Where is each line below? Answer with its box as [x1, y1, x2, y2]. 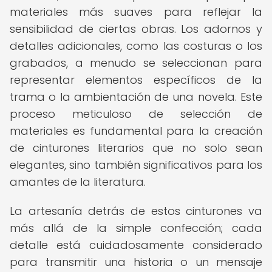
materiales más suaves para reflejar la [10, 4, 262, 19]
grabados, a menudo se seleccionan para [10, 55, 262, 70]
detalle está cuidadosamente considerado [10, 237, 262, 253]
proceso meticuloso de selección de [10, 106, 262, 121]
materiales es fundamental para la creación [10, 123, 262, 138]
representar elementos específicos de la [10, 72, 262, 87]
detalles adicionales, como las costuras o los [10, 38, 262, 53]
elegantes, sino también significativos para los [10, 157, 262, 172]
